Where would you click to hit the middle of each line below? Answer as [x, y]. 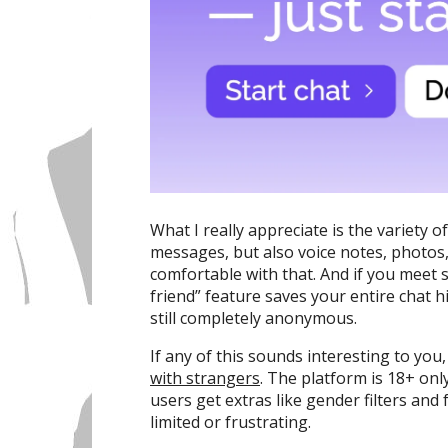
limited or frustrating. [230, 422]
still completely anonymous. [253, 318]
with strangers [205, 378]
